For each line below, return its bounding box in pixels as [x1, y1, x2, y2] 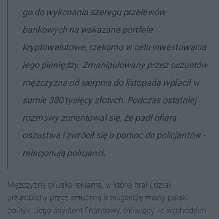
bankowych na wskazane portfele [22, 24, 153, 35]
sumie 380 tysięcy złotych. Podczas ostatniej [22, 94, 196, 105]
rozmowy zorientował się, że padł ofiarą [22, 112, 176, 123]
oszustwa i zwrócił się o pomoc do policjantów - [22, 130, 205, 140]
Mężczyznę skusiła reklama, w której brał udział [7, 180, 171, 190]
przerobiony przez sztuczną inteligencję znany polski [7, 193, 188, 202]
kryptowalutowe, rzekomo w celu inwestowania [22, 42, 206, 52]
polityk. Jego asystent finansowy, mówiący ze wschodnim [7, 205, 206, 215]
